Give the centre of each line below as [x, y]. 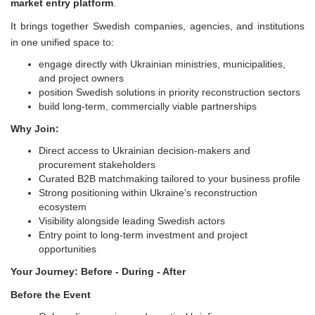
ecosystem [63, 206]
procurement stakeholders [97, 164]
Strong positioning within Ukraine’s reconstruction [148, 192]
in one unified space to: [62, 42]
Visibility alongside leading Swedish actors [132, 220]
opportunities [67, 249]
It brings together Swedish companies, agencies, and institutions [157, 26]
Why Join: [35, 128]
